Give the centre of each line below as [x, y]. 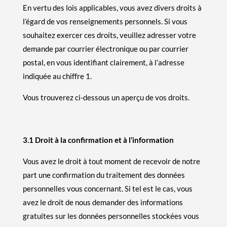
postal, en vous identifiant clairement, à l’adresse [103, 62]
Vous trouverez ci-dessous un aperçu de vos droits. [106, 97]
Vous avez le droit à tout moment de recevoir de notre [111, 161]
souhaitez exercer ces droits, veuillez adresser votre [109, 35]
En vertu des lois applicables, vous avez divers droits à [112, 7]
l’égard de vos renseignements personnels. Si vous [105, 21]
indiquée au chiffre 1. [57, 76]
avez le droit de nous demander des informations [103, 202]
